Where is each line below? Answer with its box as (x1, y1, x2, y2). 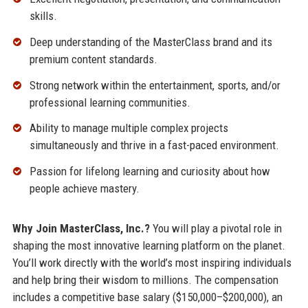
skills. (29, 8, 57, 23)
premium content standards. (29, 52, 157, 66)
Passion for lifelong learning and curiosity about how (29, 164, 270, 179)
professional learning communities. (29, 95, 190, 109)
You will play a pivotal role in (149, 221, 282, 236)
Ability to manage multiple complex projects (29, 121, 228, 135)
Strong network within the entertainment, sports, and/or (29, 78, 280, 92)
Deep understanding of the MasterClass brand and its (29, 34, 272, 49)
